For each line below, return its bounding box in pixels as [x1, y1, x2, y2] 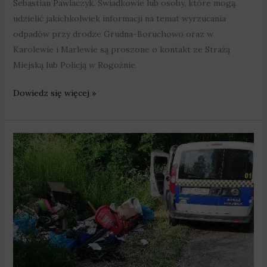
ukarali [12, 196, 39, 207]
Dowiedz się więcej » [13, 87, 96, 98]
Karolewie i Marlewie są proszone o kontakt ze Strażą [13, 44, 230, 55]
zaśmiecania [12, 227, 59, 238]
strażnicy [12, 150, 48, 161]
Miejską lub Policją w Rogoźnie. [13, 59, 137, 70]
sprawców [12, 212, 53, 223]
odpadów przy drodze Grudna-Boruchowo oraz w [13, 28, 213, 39]
